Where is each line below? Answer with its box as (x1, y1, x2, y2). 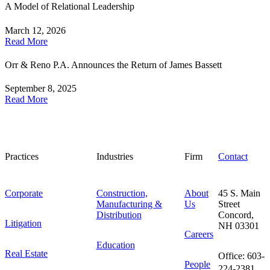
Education (96, 239, 135, 250)
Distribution (96, 209, 142, 220)
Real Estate (5, 248, 48, 259)
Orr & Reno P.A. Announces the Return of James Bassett (5, 59, 222, 70)
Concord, (218, 209, 254, 220)
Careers (184, 228, 213, 239)
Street (218, 198, 240, 209)
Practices (5, 151, 39, 162)
